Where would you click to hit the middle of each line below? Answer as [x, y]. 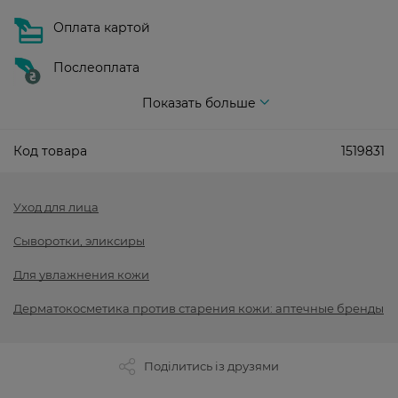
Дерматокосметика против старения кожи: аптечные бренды [199, 309]
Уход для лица [56, 207]
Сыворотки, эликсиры [79, 241]
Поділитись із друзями [211, 366]
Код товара [50, 151]
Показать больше [199, 103]
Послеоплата [96, 68]
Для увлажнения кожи [81, 275]
